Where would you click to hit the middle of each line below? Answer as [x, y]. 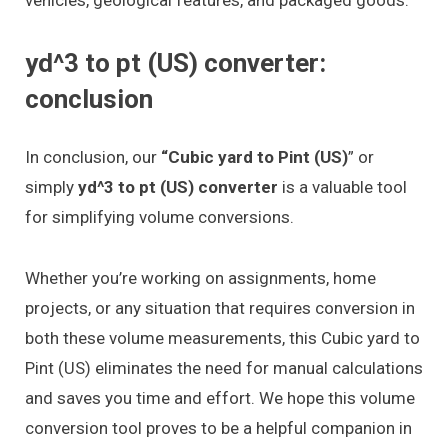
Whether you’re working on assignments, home [200, 277]
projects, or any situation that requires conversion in [220, 307]
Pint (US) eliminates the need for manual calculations [224, 367]
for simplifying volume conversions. [159, 217]
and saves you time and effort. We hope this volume [220, 397]
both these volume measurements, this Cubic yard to [222, 337]
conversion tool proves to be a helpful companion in [218, 427]
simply [51, 187]
